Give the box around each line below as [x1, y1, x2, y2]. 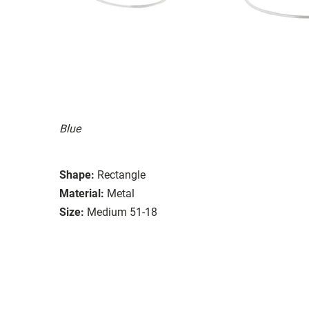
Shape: [59, 168, 94, 181]
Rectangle [97, 168, 146, 181]
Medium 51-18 [87, 205, 157, 219]
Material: [59, 186, 104, 200]
